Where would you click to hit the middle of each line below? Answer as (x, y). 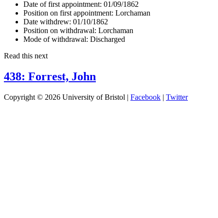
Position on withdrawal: (60, 30)
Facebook (145, 97)
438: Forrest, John (50, 76)
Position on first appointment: (68, 13)
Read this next (26, 55)
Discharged (107, 39)
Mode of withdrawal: (56, 39)
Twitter (177, 97)
